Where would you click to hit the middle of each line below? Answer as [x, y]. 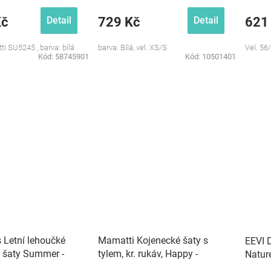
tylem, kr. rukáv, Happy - [148, 254]
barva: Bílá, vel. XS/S [132, 47]
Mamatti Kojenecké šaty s [153, 240]
